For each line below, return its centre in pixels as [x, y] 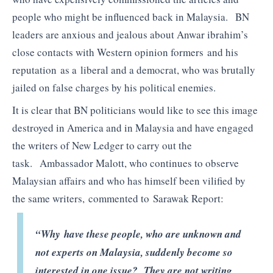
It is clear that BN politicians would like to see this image [135, 110]
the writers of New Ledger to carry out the [102, 146]
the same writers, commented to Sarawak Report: [118, 199]
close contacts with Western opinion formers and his [125, 52]
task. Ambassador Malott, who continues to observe [126, 163]
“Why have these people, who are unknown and [139, 234]
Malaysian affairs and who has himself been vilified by [129, 181]
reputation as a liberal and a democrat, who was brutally [134, 69]
